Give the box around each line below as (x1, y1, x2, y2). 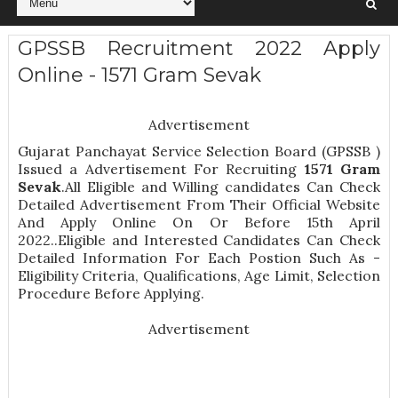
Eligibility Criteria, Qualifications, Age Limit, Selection (17, 267, 381, 285)
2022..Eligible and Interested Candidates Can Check (17, 231, 381, 250)
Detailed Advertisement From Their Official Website (17, 195, 381, 214)
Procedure (17, 284, 91, 303)
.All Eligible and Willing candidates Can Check (60, 178, 381, 196)
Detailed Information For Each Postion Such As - (17, 249, 381, 267)
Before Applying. (90, 284, 204, 303)
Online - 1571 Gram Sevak (17, 63, 261, 88)
